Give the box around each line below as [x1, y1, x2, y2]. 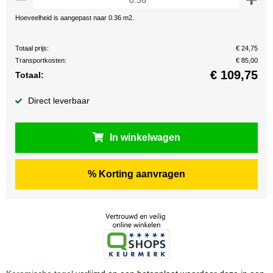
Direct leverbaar [28, 96, 90, 105]
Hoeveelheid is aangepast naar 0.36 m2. [15, 14, 134, 21]
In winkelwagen [110, 132, 180, 143]
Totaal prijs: [15, 44, 49, 52]
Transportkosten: [15, 57, 66, 64]
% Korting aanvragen [88, 169, 185, 179]
